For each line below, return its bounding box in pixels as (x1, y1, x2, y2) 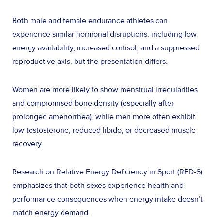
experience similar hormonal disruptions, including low (12, 29, 197, 39)
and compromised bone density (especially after (12, 98, 174, 108)
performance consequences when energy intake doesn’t (12, 194, 203, 204)
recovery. (12, 139, 45, 149)
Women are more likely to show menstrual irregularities (12, 84, 198, 94)
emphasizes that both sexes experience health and (12, 180, 184, 190)
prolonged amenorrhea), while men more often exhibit (12, 111, 195, 122)
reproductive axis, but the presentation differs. (12, 56, 171, 66)
